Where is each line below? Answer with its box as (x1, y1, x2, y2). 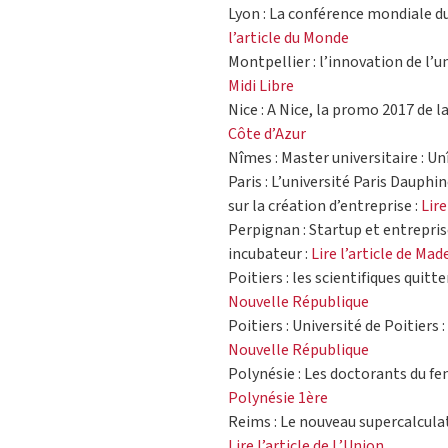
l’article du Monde (228, 27, 349, 50)
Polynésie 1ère (228, 387, 328, 410)
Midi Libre (228, 75, 294, 98)
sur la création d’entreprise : (228, 195, 421, 218)
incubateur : (228, 243, 311, 266)
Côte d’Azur (228, 123, 306, 146)
